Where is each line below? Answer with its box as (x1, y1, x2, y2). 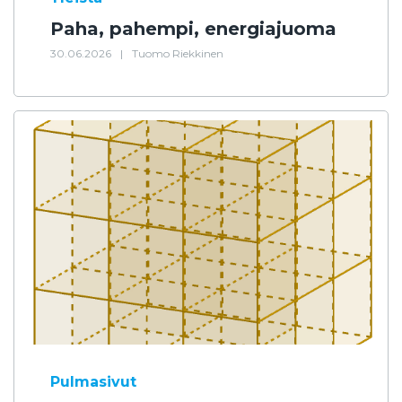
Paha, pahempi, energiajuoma (50, 18, 336, 39)
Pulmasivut (50, 373, 136, 390)
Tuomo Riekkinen (132, 47, 223, 60)
